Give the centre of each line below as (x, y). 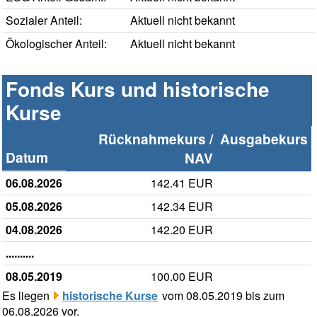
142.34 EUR (182, 207)
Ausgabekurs (264, 139)
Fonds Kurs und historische (138, 89)
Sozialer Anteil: (44, 21)
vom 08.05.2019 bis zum (222, 296)
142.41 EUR (182, 183)
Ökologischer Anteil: (56, 44)
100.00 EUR (182, 277)
